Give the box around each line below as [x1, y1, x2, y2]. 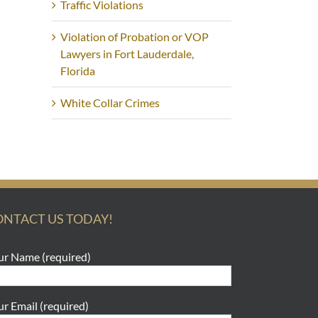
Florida [60, 63, 95, 77]
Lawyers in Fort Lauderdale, [60, 46, 194, 60]
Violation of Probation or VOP [60, 29, 209, 43]
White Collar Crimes [60, 95, 160, 109]
